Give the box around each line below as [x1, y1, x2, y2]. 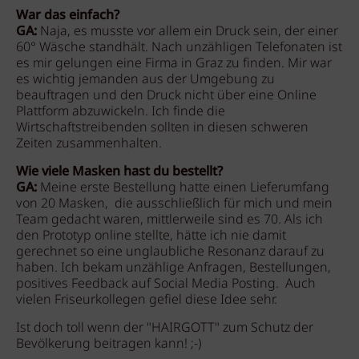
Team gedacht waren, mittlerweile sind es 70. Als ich [16, 210, 323, 230]
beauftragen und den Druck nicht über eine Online [16, 86, 317, 106]
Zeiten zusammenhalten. [16, 134, 162, 154]
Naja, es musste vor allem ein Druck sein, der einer [37, 22, 338, 42]
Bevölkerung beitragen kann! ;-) [16, 334, 201, 354]
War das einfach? [16, 6, 119, 26]
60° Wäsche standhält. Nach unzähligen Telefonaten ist [16, 38, 342, 58]
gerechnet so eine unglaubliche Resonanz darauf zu [16, 242, 325, 262]
